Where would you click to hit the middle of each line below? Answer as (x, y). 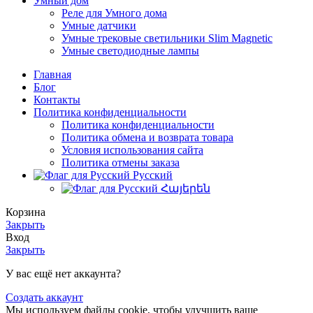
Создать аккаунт (44, 297)
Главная (52, 74)
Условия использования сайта (132, 150)
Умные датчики (99, 25)
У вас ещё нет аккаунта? (63, 273)
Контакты (57, 99)
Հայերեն (185, 188)
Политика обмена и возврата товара (147, 137)
